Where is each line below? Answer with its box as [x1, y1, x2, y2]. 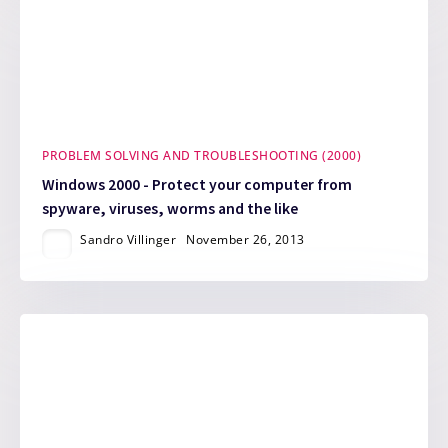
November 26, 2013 [186, 231, 305, 249]
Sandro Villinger [80, 231, 177, 249]
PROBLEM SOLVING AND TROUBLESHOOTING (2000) [42, 147, 362, 165]
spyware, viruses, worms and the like [42, 199, 299, 219]
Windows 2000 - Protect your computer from [42, 175, 353, 195]
